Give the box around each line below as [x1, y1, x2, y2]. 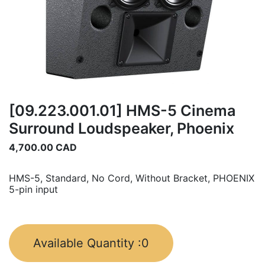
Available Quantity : [33, 236, 141, 250]
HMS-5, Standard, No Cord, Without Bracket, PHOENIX [9, 172, 254, 184]
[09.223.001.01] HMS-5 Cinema [9, 102, 235, 119]
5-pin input [9, 183, 58, 195]
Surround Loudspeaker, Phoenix [9, 119, 234, 137]
